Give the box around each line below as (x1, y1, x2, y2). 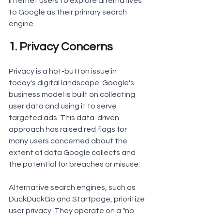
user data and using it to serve (9, 102, 118, 110)
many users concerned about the (9, 137, 129, 145)
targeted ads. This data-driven (9, 114, 121, 122)
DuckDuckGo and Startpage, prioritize (9, 195, 146, 203)
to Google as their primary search (9, 8, 128, 16)
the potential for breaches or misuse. (9, 160, 140, 169)
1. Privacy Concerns (9, 41, 113, 53)
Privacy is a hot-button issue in (9, 67, 118, 76)
